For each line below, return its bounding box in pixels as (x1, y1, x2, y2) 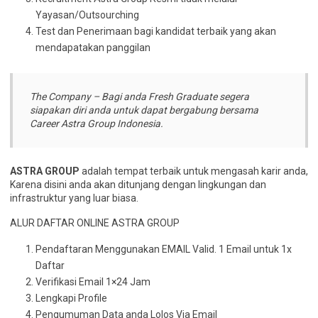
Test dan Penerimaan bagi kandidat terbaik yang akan (35, 26, 276, 37)
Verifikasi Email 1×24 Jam (35, 276, 150, 287)
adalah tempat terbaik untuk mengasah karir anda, (79, 165, 308, 177)
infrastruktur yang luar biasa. (10, 192, 138, 204)
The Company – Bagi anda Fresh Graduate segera (30, 91, 249, 102)
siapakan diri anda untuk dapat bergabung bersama (30, 104, 258, 116)
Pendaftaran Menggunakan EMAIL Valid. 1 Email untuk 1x (35, 243, 292, 255)
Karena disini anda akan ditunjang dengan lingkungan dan (10, 179, 266, 190)
